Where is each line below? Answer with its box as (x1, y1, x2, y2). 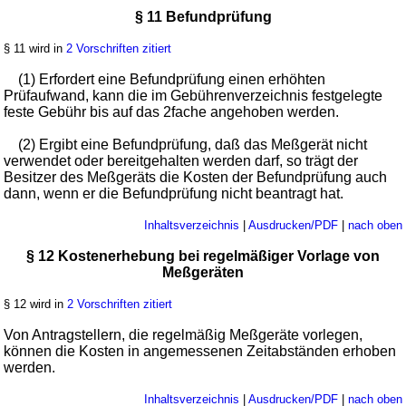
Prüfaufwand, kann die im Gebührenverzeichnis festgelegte (4, 88, 383, 104)
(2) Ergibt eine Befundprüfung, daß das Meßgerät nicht (18, 137, 368, 153)
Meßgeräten (162, 265, 244, 281)
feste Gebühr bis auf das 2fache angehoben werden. (4, 104, 340, 121)
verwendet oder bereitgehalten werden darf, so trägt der (4, 153, 359, 169)
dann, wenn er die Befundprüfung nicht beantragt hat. (4, 186, 344, 202)
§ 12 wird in (4, 297, 68, 312)
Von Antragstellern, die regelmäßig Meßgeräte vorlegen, (4, 327, 363, 343)
